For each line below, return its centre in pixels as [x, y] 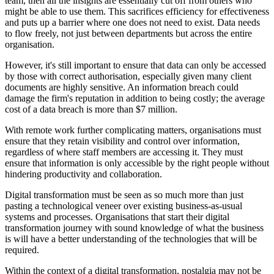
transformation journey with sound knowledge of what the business [134, 228]
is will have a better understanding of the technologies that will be [131, 239]
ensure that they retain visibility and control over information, [122, 141]
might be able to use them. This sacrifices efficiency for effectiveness [137, 12]
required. [22, 250]
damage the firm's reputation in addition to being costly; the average [135, 98]
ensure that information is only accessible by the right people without [137, 163]
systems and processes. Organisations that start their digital [117, 217]
